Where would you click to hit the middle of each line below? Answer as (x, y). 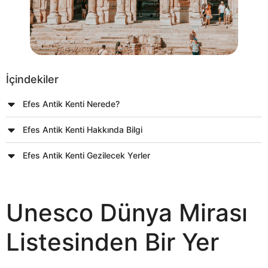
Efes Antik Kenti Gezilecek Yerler (86, 155)
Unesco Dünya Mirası (127, 213)
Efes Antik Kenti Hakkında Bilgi (82, 130)
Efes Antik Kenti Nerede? (71, 104)
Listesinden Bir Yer (112, 242)
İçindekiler (32, 79)
